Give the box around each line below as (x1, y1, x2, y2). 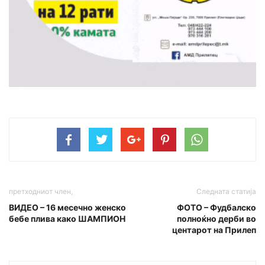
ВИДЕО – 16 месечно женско (9, 202, 126, 213)
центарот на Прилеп (172, 225, 256, 235)
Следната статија (196, 187, 256, 196)
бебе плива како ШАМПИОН (9, 214, 125, 224)
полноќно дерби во (177, 214, 256, 224)
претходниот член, (9, 187, 73, 196)
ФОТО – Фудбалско (177, 202, 256, 213)
